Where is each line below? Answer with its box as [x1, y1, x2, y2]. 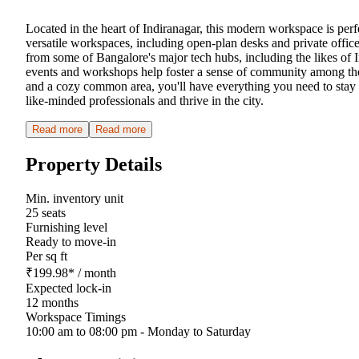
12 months [26, 295, 79, 309]
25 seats [26, 205, 66, 220]
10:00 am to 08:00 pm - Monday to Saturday [26, 324, 251, 338]
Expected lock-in [26, 280, 111, 295]
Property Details [26, 153, 162, 175]
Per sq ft [26, 248, 67, 263]
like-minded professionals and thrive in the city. [26, 93, 264, 107]
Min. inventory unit [26, 191, 123, 205]
